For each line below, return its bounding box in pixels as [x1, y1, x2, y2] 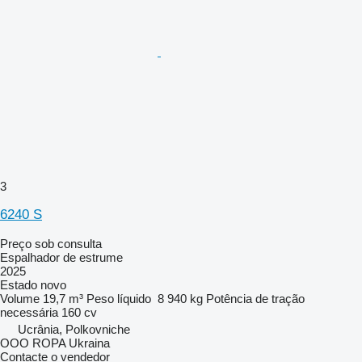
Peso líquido [86, 291, 151, 305]
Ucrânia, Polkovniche [18, 322, 130, 336]
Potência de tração [206, 291, 305, 305]
